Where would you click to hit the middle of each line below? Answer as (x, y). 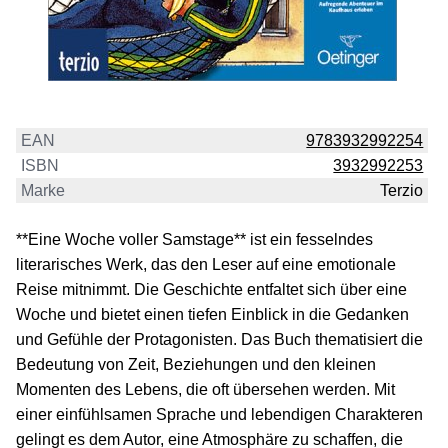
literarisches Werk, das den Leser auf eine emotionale (206, 265)
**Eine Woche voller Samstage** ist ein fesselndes (194, 240)
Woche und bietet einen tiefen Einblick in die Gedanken (212, 315)
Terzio (402, 191)
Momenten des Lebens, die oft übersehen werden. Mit (205, 390)
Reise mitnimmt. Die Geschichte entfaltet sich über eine (211, 290)
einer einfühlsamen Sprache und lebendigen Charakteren (219, 415)
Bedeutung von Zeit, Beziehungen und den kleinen (196, 365)
